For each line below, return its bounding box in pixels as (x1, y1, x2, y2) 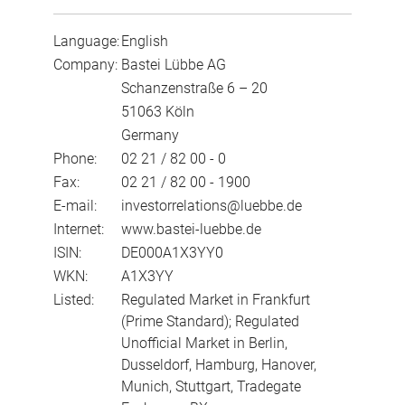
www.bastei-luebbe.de (120, 220, 261, 238)
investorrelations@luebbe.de (120, 196, 302, 214)
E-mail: (52, 196, 97, 214)
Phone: (52, 149, 97, 167)
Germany (120, 126, 179, 144)
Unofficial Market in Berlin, (120, 334, 287, 352)
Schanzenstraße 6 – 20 (120, 79, 268, 97)
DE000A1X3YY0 (120, 243, 223, 261)
